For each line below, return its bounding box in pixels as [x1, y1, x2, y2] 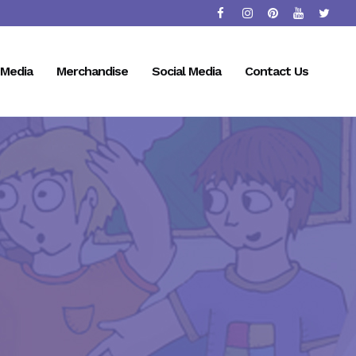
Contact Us [245, 64, 308, 79]
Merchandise [56, 64, 128, 79]
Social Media [152, 64, 221, 79]
